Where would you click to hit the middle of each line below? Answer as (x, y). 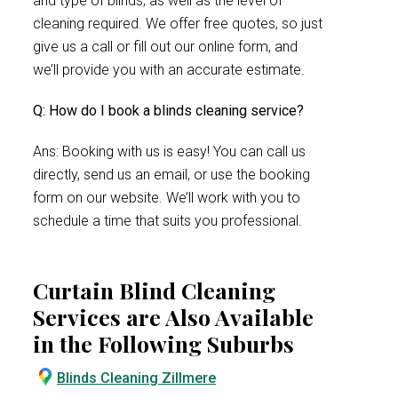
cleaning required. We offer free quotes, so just (178, 24)
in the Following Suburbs (163, 343)
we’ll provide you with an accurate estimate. (169, 70)
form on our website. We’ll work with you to (167, 198)
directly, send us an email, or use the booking (171, 175)
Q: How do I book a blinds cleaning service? (168, 111)
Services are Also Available (173, 317)
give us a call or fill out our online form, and (165, 47)
